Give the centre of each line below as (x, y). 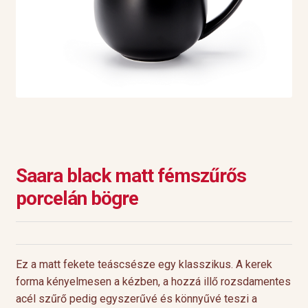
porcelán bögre (77, 198)
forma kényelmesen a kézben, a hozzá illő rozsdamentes (153, 281)
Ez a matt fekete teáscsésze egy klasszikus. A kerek (144, 264)
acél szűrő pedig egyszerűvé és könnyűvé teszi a (136, 298)
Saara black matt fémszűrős (131, 175)
